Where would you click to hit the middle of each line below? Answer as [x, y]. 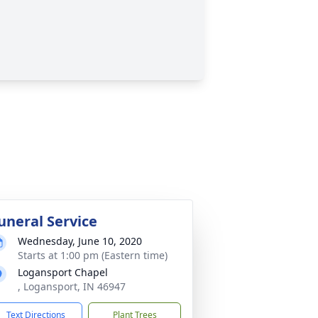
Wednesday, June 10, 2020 [80, 241]
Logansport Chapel [63, 272]
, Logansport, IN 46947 [72, 286]
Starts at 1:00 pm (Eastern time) [93, 255]
